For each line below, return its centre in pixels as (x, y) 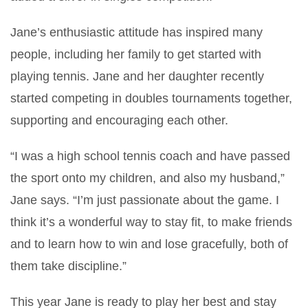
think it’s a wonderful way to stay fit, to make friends (151, 222)
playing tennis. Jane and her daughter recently (137, 76)
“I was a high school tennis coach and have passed (150, 156)
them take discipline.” (68, 266)
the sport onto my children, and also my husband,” (147, 178)
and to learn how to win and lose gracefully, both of (149, 244)
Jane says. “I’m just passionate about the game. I (145, 200)
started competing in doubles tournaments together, (151, 98)
